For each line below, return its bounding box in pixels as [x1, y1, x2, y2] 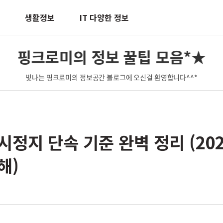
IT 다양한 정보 [80, 11, 129, 23]
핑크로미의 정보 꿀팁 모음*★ [17, 45, 206, 68]
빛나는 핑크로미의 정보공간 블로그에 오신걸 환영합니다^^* [25, 72, 198, 82]
